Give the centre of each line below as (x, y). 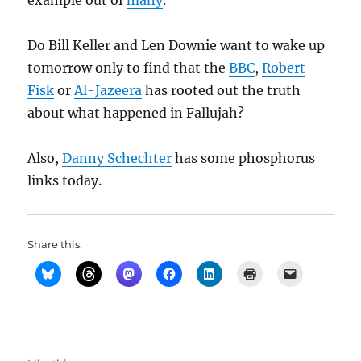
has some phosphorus (244, 158)
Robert (284, 68)
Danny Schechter (117, 158)
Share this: (55, 244)
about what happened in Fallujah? (136, 113)
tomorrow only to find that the (129, 68)
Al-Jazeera (108, 90)
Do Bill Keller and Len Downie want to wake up (176, 45)
